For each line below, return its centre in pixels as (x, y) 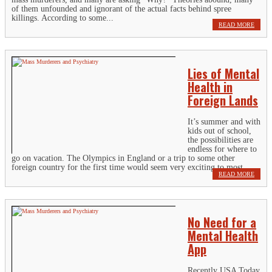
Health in (210, 87)
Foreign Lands (223, 100)
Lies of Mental (223, 73)
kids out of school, (219, 131)
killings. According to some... (63, 18)
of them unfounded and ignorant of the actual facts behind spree (121, 9)
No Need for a (222, 223)
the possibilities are (220, 140)
